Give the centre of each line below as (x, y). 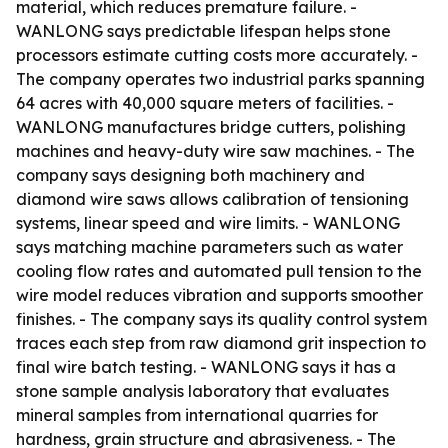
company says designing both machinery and (190, 175)
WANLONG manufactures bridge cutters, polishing (211, 127)
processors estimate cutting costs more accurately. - (217, 55)
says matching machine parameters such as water (209, 247)
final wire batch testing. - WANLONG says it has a (206, 367)
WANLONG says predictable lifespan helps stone (203, 31)
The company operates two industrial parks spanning (220, 79)
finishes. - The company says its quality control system (221, 319)
